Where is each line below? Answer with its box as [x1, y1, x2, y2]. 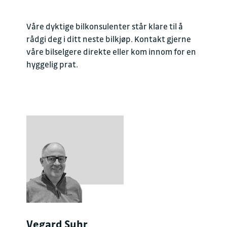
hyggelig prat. [26, 59, 78, 70]
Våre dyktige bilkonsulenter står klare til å [26, 21, 183, 32]
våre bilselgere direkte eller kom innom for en [26, 47, 196, 57]
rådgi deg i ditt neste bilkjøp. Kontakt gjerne [26, 34, 191, 45]
